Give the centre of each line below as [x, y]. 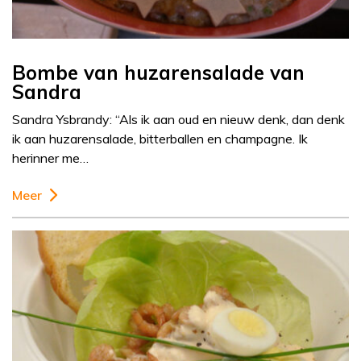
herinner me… [50, 158]
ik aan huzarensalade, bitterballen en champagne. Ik [160, 139]
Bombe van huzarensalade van [158, 73]
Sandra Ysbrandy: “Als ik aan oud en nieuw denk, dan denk [178, 120]
